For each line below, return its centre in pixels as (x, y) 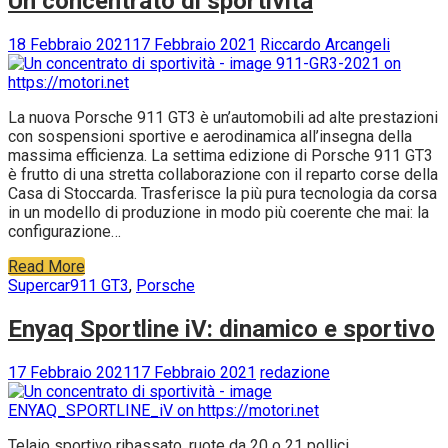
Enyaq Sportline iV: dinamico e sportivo (221, 329)
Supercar (39, 286)
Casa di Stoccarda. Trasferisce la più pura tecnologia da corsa (222, 194)
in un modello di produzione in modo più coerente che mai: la (218, 213)
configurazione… (64, 232)
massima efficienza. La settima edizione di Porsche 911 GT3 (220, 156)
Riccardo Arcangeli (325, 45)
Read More (46, 267)
